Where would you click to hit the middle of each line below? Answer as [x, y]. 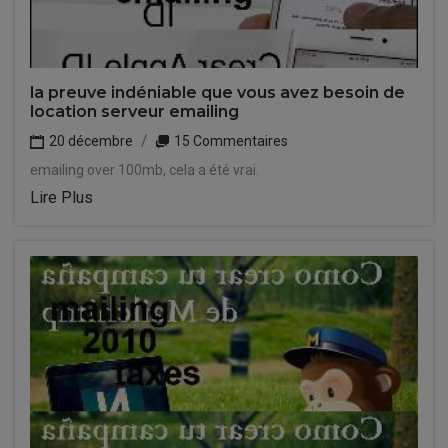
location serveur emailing [134, 111]
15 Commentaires [229, 141]
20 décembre [89, 141]
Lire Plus [61, 197]
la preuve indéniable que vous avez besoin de [217, 92]
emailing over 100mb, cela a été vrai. [144, 170]
